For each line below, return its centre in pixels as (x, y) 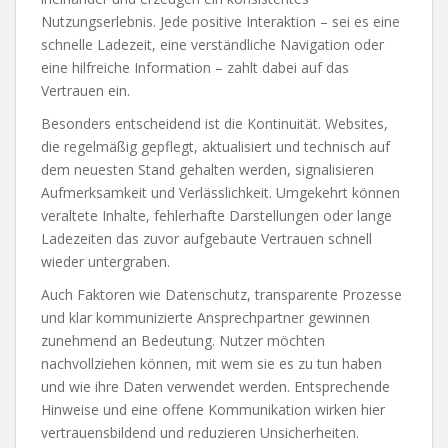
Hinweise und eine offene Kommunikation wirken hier (213, 409)
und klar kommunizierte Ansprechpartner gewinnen (205, 317)
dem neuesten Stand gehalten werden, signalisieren (207, 169)
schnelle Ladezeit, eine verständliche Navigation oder (212, 44)
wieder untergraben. (105, 261)
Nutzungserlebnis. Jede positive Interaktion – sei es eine (220, 21)
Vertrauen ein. (85, 90)
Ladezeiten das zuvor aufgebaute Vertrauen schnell (206, 238)
